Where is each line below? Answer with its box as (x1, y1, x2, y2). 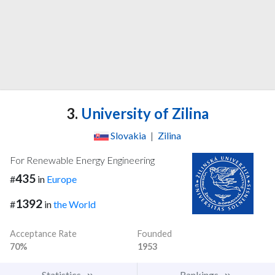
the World (53, 198, 96, 211)
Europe (47, 173, 77, 185)
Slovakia (110, 130, 146, 142)
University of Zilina (78, 104, 209, 123)
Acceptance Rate (10, 228, 77, 239)
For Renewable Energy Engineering (10, 154, 155, 166)
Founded (137, 228, 172, 239)
